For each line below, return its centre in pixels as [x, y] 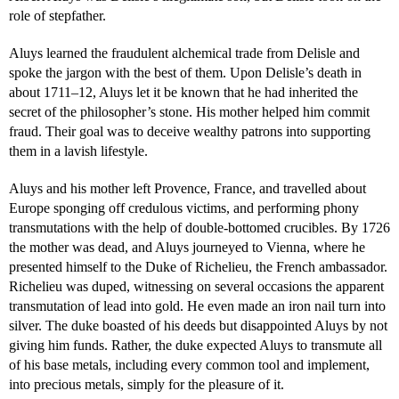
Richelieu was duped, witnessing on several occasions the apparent [196, 286]
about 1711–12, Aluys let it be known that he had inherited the [183, 92]
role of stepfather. [57, 16]
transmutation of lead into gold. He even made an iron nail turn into [197, 306]
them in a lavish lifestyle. [78, 151]
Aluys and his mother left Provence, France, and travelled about [187, 188]
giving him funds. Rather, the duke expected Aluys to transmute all [195, 345]
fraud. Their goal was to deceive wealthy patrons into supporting [190, 131]
